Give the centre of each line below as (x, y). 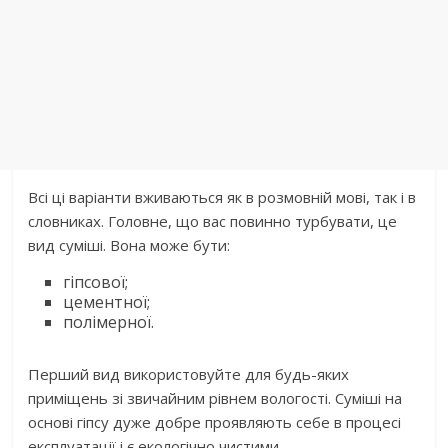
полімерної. (109, 322)
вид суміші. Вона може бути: (129, 245)
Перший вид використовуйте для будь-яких (189, 374)
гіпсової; (96, 282)
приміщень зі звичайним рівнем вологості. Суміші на (215, 398)
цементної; (107, 302)
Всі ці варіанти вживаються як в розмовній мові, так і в (222, 197)
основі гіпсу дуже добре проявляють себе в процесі (215, 422)
